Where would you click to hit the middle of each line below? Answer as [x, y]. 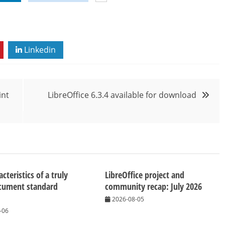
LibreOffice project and [145, 175]
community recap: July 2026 [154, 187]
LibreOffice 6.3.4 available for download [122, 95]
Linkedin [39, 50]
